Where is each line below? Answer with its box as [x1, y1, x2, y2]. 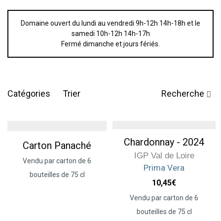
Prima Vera [144, 162, 184, 173]
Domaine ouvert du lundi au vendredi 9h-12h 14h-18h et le [21, 19, 200, 27]
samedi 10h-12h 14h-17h [71, 30, 150, 37]
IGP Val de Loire [134, 150, 194, 160]
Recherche [161, 88, 204, 99]
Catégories [7, 88, 50, 99]
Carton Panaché [23, 140, 91, 151]
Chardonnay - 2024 [124, 136, 204, 148]
